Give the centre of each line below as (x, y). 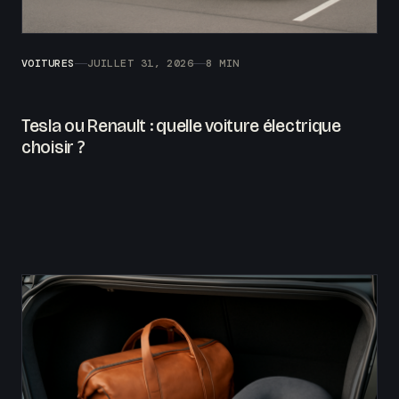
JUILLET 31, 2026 (140, 64)
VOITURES (48, 64)
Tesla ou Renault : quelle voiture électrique (181, 126)
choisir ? (53, 147)
